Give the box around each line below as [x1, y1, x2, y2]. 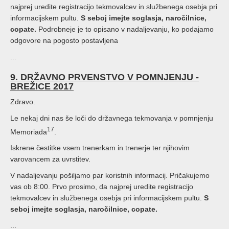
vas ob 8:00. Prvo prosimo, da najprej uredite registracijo [10, 182, 193, 191]
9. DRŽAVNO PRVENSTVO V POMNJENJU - [10, 72, 199, 82]
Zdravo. [10, 97, 35, 106]
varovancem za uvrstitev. [10, 155, 90, 164]
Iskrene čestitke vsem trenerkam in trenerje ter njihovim [10, 144, 190, 152]
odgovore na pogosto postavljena [10, 36, 118, 44]
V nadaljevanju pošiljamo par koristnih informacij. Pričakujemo [10, 171, 210, 180]
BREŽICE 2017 [10, 81, 74, 91]
